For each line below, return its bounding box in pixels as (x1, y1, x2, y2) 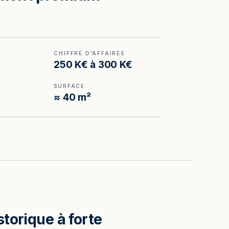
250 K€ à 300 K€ (54, 59, 133, 71)
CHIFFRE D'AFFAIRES (54, 50, 125, 56)
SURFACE (54, 83, 85, 89)
